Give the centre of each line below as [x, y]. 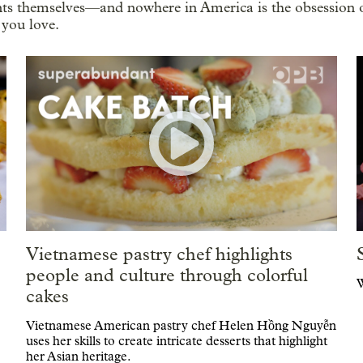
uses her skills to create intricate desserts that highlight [176, 340]
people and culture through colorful [167, 275]
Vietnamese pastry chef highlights [159, 254]
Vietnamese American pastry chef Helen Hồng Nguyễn [181, 325]
